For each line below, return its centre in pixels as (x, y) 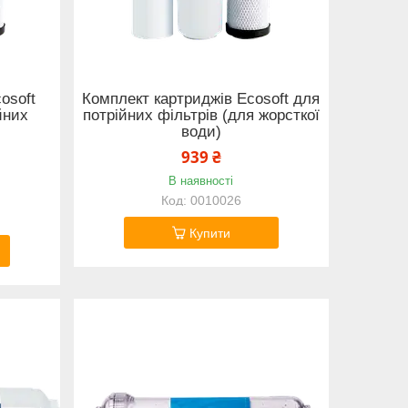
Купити (209, 234)
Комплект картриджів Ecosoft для (201, 98)
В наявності (201, 181)
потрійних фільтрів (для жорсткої (201, 115)
